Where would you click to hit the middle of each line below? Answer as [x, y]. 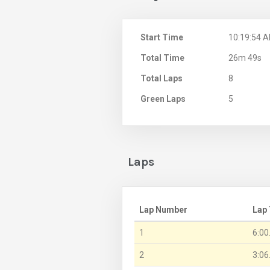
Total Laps [162, 78]
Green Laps [163, 99]
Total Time [162, 58]
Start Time [162, 37]
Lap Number [163, 209]
